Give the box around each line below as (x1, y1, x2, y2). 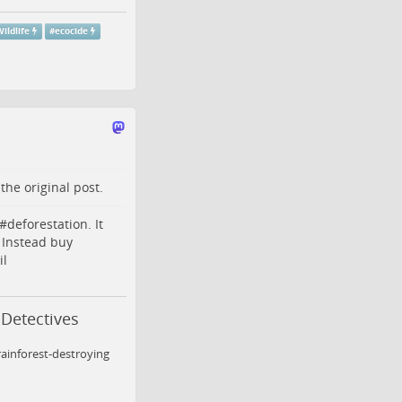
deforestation (6, 215, 88, 232)
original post (23, 179, 100, 196)
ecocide (55, 25, 89, 37)
